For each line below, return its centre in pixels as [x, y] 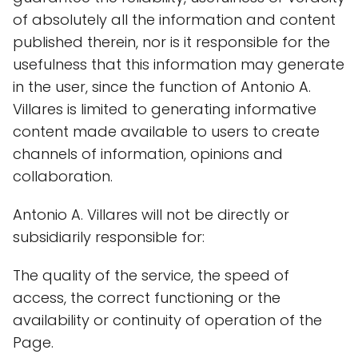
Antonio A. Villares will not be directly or [151, 215]
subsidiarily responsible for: [109, 237]
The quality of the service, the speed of [151, 275]
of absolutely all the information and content [174, 20]
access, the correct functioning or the [147, 298]
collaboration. [63, 176]
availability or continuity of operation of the [167, 320]
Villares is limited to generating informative [165, 109]
